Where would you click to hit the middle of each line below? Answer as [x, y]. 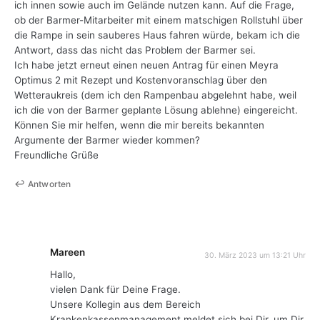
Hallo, [63, 274]
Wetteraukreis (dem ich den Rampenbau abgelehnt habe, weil [155, 95]
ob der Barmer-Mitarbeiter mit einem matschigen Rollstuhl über [159, 20]
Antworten [50, 184]
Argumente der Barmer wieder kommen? [107, 140]
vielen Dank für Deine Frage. [115, 289]
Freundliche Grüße [56, 155]
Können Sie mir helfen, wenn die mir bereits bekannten [139, 125]
